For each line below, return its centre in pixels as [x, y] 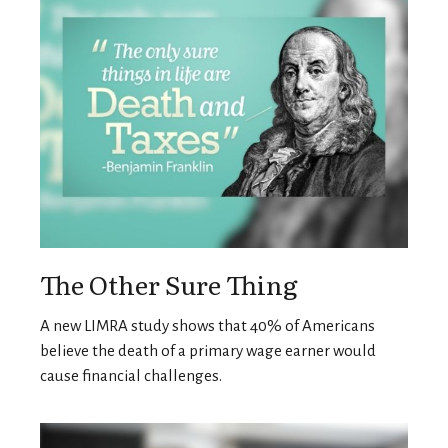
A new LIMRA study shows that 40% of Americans [207, 325]
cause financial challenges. [131, 375]
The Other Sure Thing [169, 283]
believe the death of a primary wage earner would [208, 350]
